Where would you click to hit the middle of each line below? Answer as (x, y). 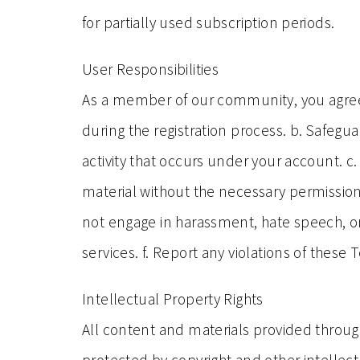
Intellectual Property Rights (173, 299)
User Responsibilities (151, 69)
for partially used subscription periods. (209, 22)
